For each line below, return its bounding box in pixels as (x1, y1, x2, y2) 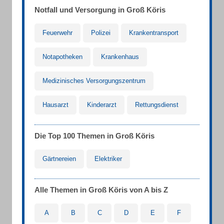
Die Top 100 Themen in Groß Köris (34, 131, 154, 140)
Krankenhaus (101, 53, 139, 60)
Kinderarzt (87, 101, 116, 108)
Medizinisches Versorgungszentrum (42, 77, 145, 84)
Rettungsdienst (135, 101, 178, 108)
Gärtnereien (42, 155, 76, 162)
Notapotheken (42, 53, 82, 60)
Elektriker (94, 155, 122, 162)
